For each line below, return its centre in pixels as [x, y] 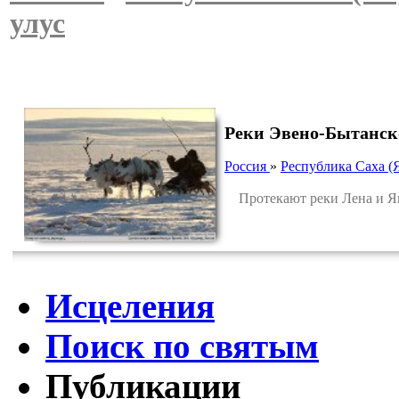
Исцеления [130, 306]
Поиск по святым [182, 346]
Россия [247, 166]
